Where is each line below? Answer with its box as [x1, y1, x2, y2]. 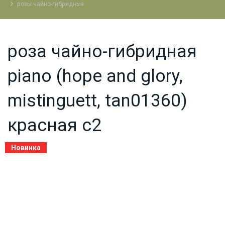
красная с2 [8, 115, 101, 136]
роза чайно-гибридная [8, 41, 197, 62]
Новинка [11, 144, 41, 152]
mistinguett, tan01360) [8, 90, 187, 111]
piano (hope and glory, [8, 66, 183, 87]
